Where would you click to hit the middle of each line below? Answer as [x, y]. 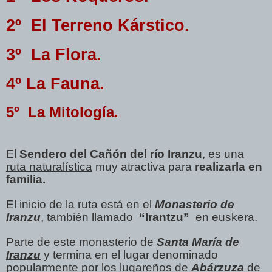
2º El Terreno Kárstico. [98, 25]
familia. [26, 179]
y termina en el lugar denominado [129, 254]
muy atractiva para [144, 166]
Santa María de [198, 242]
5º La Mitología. [62, 112]
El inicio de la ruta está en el [80, 204]
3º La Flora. [54, 54]
